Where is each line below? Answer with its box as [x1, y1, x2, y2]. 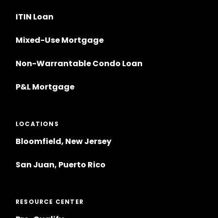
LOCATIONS [16, 120, 59, 128]
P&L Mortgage [16, 81, 74, 93]
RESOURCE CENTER [16, 198, 84, 206]
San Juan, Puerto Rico [16, 159, 106, 171]
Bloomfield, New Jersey [16, 136, 111, 147]
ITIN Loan [16, 11, 54, 23]
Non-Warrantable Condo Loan [16, 58, 143, 70]
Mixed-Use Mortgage [16, 35, 104, 46]
